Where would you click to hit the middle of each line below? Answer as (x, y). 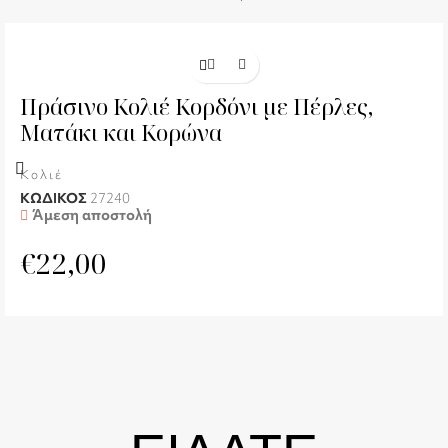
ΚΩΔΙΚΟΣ (55, 198)
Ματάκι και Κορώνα (121, 131)
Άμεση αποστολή (92, 215)
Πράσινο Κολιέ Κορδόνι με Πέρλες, (196, 105)
